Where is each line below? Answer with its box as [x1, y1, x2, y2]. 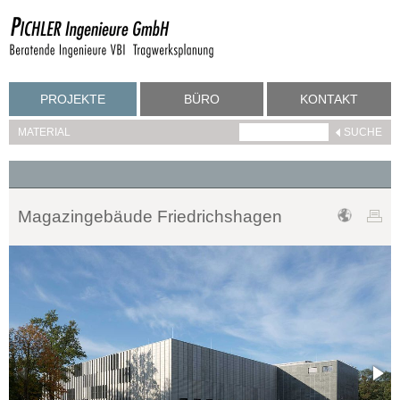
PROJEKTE [39, 92, 105, 106]
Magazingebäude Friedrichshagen [18, 207, 282, 226]
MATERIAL [18, 126, 71, 138]
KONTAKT [300, 92, 359, 106]
